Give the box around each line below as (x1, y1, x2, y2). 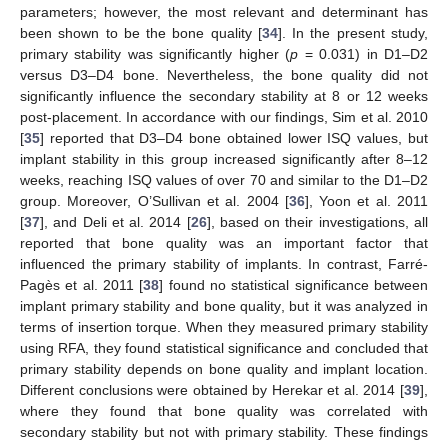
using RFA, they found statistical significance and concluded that (20, 339, 428, 356)
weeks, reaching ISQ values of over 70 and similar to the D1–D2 (20, 171, 428, 188)
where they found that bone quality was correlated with (20, 402, 428, 419)
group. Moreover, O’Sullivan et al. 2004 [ (20, 192, 289, 209)
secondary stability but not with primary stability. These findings (20, 423, 428, 440)
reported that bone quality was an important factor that (20, 234, 428, 251)
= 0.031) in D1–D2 (298, 45, 429, 62)
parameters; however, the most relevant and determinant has (20, 3, 428, 20)
